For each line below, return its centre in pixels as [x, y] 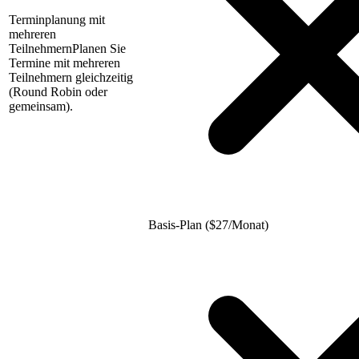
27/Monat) [242, 225]
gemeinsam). [41, 107]
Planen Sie [99, 49]
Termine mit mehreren [65, 63]
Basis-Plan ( [179, 225]
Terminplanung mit [57, 20]
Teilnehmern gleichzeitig [71, 78]
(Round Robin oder [58, 92]
